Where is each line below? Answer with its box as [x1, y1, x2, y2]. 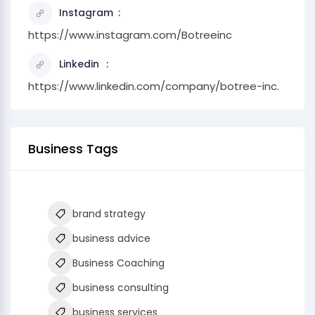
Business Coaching [72, 256, 165, 270]
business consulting [72, 281, 169, 295]
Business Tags [28, 140, 118, 157]
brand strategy [72, 207, 146, 221]
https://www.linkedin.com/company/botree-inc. [28, 79, 279, 94]
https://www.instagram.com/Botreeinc [28, 27, 232, 42]
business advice [72, 231, 150, 245]
